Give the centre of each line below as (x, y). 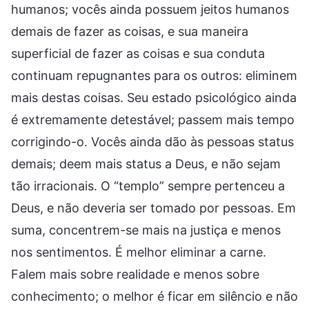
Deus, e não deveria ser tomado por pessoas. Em (153, 208)
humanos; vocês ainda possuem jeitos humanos (150, 9)
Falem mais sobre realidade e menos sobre (135, 274)
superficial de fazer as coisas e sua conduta (138, 53)
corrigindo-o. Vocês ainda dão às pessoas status (152, 141)
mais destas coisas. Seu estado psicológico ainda (154, 97)
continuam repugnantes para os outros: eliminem (154, 75)
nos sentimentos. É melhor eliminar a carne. (139, 252)
